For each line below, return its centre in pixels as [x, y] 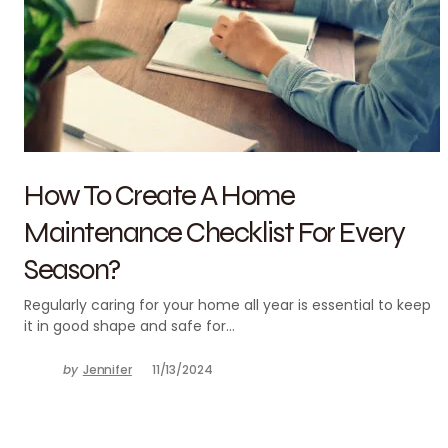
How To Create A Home [159, 194]
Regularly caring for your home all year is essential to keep [227, 305]
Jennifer [107, 369]
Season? [72, 268]
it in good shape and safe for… [129, 326]
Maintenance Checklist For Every [214, 231]
